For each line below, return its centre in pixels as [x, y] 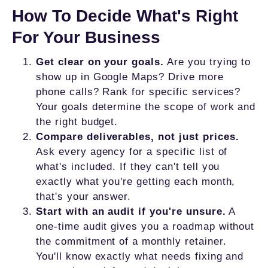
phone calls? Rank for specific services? [138, 92]
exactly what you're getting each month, [136, 182]
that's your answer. [84, 197]
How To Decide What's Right [125, 16]
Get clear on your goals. [100, 62]
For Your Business [86, 37]
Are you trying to [208, 62]
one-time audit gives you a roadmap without [145, 226]
